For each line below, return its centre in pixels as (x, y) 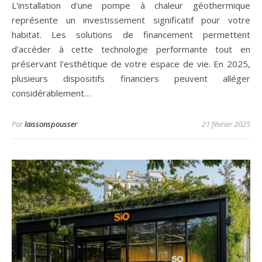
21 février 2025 (226, 124)
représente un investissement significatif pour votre (131, 20)
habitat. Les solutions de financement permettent (131, 35)
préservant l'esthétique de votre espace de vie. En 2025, (131, 64)
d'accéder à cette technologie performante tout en (131, 49)
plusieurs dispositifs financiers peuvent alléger (131, 79)
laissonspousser (51, 124)
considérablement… (51, 93)
